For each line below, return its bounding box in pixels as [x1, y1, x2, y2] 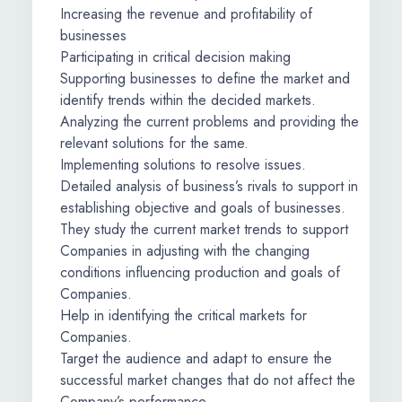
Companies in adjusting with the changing [60, 240, 310, 261]
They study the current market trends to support [60, 219, 348, 240]
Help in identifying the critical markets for [60, 305, 307, 326]
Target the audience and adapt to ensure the [60, 348, 332, 369]
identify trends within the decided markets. [60, 90, 316, 110]
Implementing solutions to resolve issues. [60, 154, 306, 175]
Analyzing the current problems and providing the [60, 111, 359, 132]
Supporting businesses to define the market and [60, 68, 350, 89]
